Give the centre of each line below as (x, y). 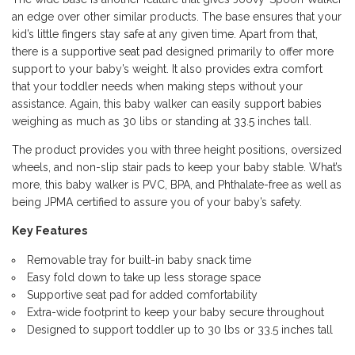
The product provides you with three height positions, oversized (177, 150)
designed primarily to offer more (248, 52)
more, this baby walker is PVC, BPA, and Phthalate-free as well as (177, 185)
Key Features (50, 231)
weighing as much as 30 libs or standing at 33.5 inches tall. (162, 122)
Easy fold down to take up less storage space (144, 278)
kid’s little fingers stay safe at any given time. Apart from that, (165, 34)
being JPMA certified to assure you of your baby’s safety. (157, 202)
